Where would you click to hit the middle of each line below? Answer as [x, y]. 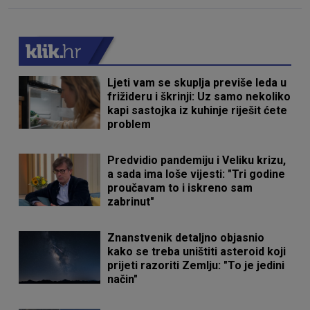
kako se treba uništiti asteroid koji [197, 252]
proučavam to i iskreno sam [180, 188]
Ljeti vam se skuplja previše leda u [197, 83]
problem [129, 125]
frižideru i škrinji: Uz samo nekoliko [199, 97]
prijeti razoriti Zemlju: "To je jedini [196, 266]
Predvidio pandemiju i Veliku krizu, [197, 161]
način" [123, 280]
